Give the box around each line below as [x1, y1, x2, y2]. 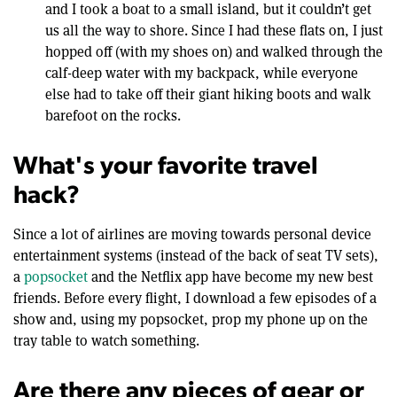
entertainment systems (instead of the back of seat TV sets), [13, 245, 378, 265]
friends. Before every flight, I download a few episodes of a [13, 288, 377, 307]
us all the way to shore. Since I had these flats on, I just [45, 20, 383, 40]
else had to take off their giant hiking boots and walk [45, 84, 371, 104]
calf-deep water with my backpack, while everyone [45, 63, 358, 82]
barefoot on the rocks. [45, 105, 181, 125]
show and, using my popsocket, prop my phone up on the [13, 309, 368, 329]
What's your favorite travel [13, 154, 318, 180]
